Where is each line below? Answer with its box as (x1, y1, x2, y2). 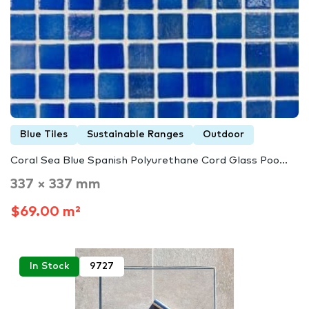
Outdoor (203, 130, 244, 140)
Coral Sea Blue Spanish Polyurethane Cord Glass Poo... (10, 155, 288, 166)
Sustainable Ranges (87, 130, 183, 140)
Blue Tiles (20, 130, 68, 140)
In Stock (30, 261, 69, 271)
